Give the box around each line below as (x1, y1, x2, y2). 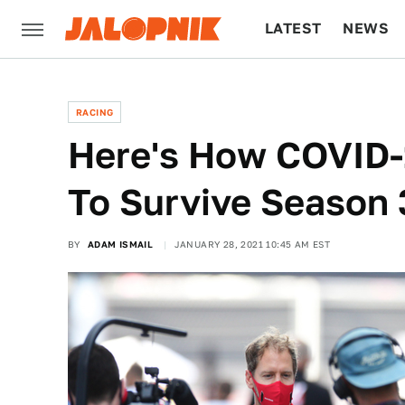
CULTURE (265, 78, 334, 95)
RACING (76, 107, 114, 118)
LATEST (265, 20, 322, 37)
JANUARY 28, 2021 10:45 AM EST (174, 239, 331, 250)
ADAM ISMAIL (87, 239, 154, 250)
